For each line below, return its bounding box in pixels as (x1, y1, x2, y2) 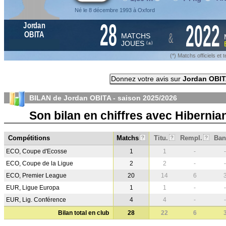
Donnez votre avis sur (110, 75, 183, 83)
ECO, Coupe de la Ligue (6, 160, 73, 167)
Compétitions (8, 134, 50, 142)
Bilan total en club (58, 209, 109, 216)
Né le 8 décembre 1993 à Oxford (75, 7, 155, 13)
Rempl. (180, 134, 202, 142)
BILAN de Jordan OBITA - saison (29, 94, 143, 102)
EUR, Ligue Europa (6, 184, 60, 191)
